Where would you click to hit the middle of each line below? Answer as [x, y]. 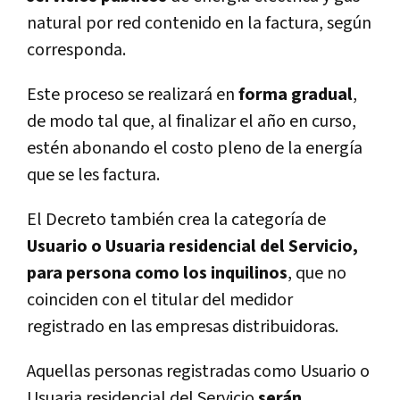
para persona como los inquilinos [157, 274]
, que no [317, 274]
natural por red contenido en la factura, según [199, 24]
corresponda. [76, 50]
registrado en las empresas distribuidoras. [183, 327]
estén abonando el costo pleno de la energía [195, 149]
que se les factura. [93, 175]
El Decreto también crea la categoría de [176, 220]
